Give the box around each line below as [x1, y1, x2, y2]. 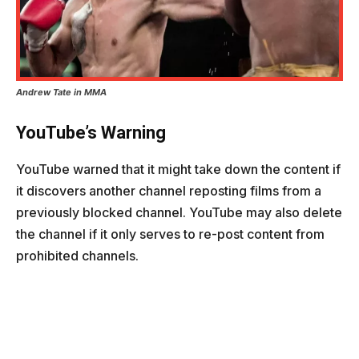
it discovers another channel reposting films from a [16, 182, 321, 199]
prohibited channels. [16, 247, 139, 264]
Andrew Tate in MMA [16, 86, 107, 98]
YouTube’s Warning [16, 122, 166, 143]
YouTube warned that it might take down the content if [16, 160, 341, 177]
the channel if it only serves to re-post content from [16, 225, 325, 242]
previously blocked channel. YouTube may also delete [16, 204, 342, 220]
